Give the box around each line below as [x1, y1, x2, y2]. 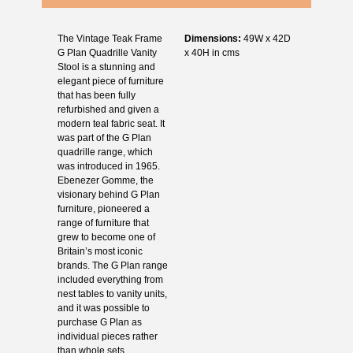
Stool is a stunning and [57, 61, 155, 72]
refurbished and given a [57, 103, 159, 115]
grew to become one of [57, 231, 155, 243]
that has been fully [57, 89, 136, 101]
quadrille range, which [57, 146, 153, 158]
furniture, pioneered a [57, 203, 150, 214]
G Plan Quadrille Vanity [57, 46, 157, 58]
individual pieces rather [57, 330, 158, 342]
